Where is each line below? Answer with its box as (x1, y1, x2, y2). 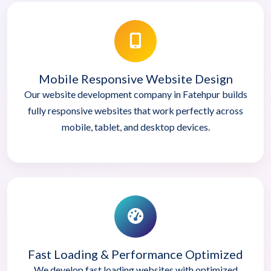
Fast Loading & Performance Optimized (28, 246, 243, 261)
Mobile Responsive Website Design (38, 71, 233, 86)
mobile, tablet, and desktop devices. (61, 120, 210, 132)
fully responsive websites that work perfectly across (28, 104, 243, 116)
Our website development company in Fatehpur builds (24, 88, 247, 100)
